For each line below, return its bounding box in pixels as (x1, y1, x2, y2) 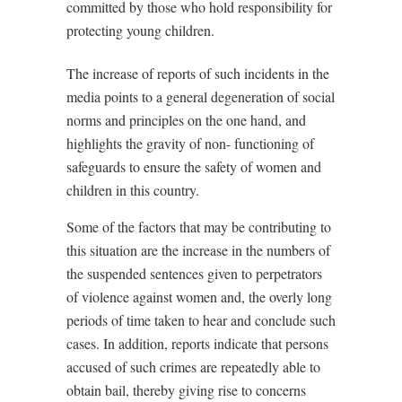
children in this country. (66, 179, 199, 199)
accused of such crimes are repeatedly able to (66, 356, 320, 376)
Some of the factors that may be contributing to (66, 216, 331, 236)
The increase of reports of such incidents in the (66, 63, 329, 83)
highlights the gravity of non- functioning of (66, 133, 314, 153)
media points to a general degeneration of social (66, 86, 335, 106)
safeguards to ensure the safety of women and (66, 156, 321, 176)
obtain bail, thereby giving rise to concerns (66, 380, 306, 399)
